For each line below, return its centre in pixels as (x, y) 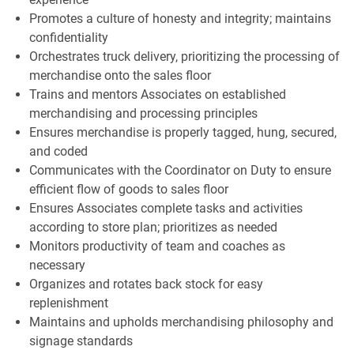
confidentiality (68, 37)
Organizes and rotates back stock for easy (146, 284)
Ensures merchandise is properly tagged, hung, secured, (183, 132)
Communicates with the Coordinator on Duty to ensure (180, 170)
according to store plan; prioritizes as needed (153, 227)
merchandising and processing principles (143, 113)
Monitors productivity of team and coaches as (157, 246)
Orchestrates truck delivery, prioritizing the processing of (184, 56)
